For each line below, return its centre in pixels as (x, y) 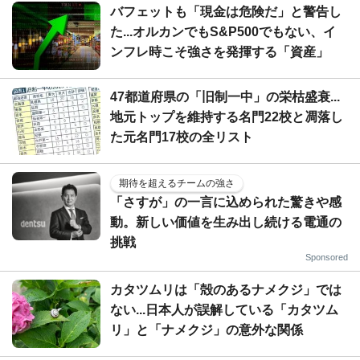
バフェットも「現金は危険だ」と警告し (226, 11)
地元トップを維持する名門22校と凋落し (227, 117)
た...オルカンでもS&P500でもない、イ (223, 31)
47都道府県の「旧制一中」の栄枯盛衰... (225, 96)
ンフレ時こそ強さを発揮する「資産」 (219, 51)
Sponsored (327, 257)
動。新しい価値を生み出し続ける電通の (226, 222)
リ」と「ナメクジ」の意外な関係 (207, 329)
